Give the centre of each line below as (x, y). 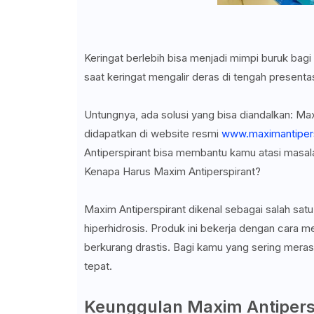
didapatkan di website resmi (152, 134)
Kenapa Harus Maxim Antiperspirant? (172, 172)
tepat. (98, 266)
